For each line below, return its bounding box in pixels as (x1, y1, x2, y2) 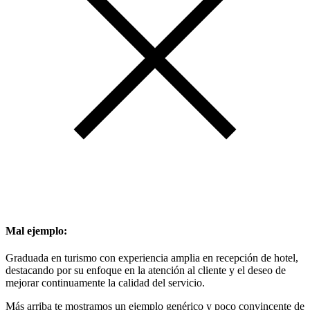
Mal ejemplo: (6, 225, 67, 237)
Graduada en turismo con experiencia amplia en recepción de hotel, (6, 252, 298, 264)
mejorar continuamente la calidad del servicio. (6, 277, 205, 289)
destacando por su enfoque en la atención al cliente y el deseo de (6, 264, 286, 277)
